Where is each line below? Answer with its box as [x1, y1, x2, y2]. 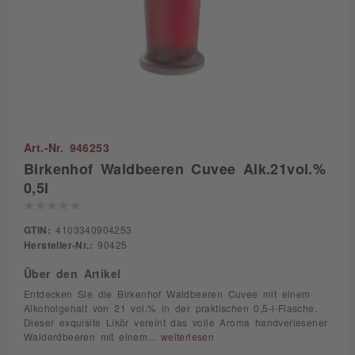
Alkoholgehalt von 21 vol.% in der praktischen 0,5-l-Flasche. [24, 303, 317, 313]
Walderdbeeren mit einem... [24, 332, 161, 342]
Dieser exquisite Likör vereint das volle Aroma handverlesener [24, 318, 328, 327]
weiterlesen [160, 332, 215, 342]
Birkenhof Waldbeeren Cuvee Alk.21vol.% [24, 161, 326, 175]
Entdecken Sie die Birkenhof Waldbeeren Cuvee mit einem [24, 289, 311, 299]
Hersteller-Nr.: [24, 240, 93, 250]
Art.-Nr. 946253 [24, 142, 109, 153]
